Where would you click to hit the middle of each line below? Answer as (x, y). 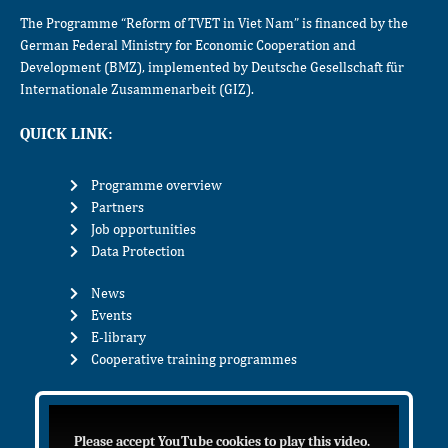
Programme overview (157, 185)
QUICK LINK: (66, 134)
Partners (118, 207)
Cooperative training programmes (194, 359)
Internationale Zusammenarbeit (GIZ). (137, 88)
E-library (119, 337)
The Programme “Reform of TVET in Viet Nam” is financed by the (214, 22)
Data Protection (138, 251)
